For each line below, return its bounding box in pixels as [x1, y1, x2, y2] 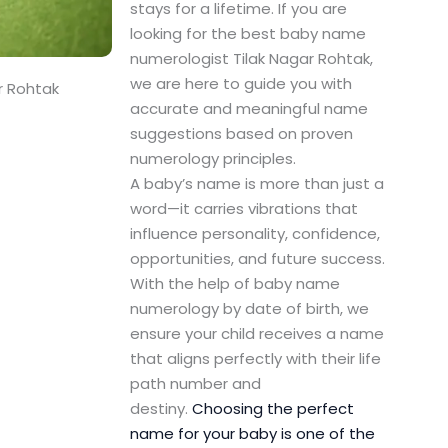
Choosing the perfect [191, 398, 354, 420]
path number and [129, 373, 261, 395]
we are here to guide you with [129, 73, 352, 95]
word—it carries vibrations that [129, 198, 358, 220]
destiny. [129, 398, 192, 420]
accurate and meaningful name [129, 98, 368, 120]
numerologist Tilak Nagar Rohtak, [129, 48, 373, 70]
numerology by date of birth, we [129, 298, 369, 320]
